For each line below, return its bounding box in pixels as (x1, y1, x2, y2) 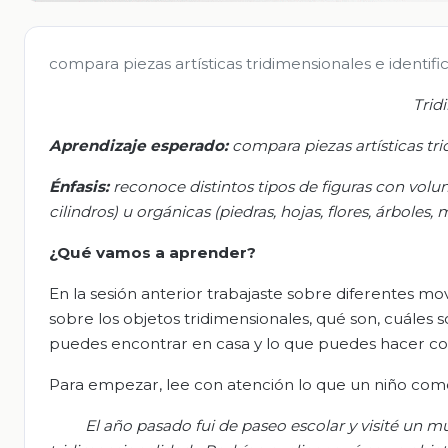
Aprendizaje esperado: (49, 135, 228, 155)
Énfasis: (49, 176, 109, 196)
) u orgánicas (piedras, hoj (113, 201, 304, 221)
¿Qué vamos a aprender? (49, 242, 256, 262)
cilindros (49, 201, 113, 221)
